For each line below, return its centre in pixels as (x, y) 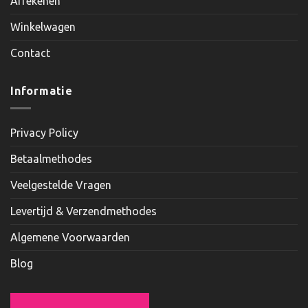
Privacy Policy (44, 132)
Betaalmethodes (51, 158)
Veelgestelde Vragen (61, 185)
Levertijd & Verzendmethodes (84, 211)
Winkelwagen (43, 27)
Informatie (42, 91)
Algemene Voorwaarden (70, 237)
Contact (30, 53)
